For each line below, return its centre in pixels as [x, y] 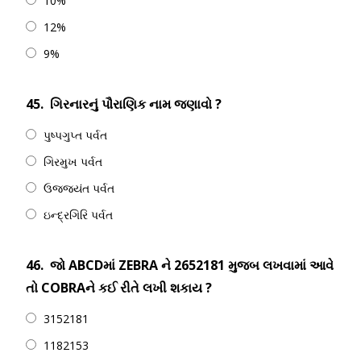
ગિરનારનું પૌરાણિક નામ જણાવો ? [136, 104]
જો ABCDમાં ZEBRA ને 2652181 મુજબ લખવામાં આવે [192, 265]
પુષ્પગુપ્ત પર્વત [75, 135]
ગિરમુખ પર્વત [73, 162]
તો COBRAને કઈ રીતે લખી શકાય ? [119, 288]
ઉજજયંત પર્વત [79, 188]
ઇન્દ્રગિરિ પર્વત [78, 215]
